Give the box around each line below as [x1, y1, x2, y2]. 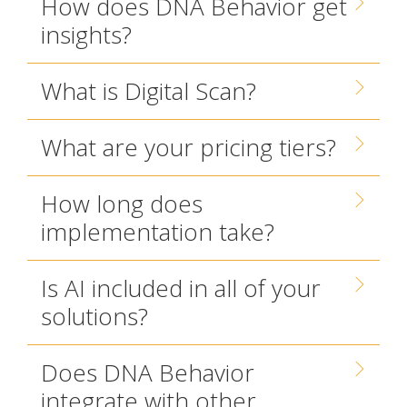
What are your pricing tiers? [41, 131, 336, 164]
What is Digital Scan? [41, 74, 256, 107]
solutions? [41, 300, 148, 333]
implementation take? [41, 215, 274, 248]
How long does [41, 187, 203, 220]
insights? [41, 18, 132, 51]
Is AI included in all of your [41, 272, 321, 304]
